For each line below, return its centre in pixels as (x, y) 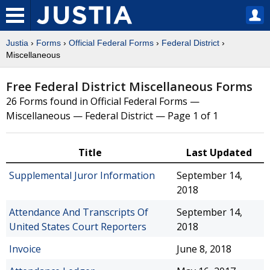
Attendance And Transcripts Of (79, 212)
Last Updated (219, 152)
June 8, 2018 (204, 249)
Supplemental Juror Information (82, 175)
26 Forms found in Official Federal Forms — (103, 101)
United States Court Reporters (78, 227)
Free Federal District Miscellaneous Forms (129, 86)
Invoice (25, 249)
